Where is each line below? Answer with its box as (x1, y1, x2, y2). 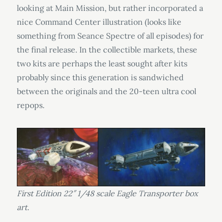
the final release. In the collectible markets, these (16, 44, 197, 55)
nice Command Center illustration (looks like (16, 16, 181, 27)
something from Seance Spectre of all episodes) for (16, 30, 204, 41)
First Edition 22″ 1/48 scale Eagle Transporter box (16, 188, 198, 199)
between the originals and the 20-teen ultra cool (16, 86, 196, 96)
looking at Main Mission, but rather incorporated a (16, 2, 203, 13)
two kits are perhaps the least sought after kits (16, 58, 187, 68)
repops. (16, 100, 45, 110)
